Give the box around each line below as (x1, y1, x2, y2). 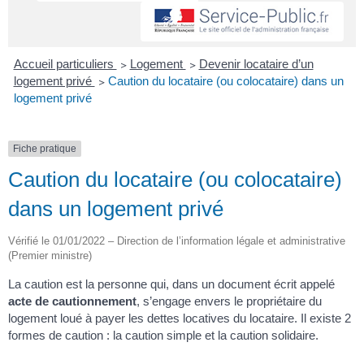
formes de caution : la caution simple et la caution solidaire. (8, 328, 318, 343)
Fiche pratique (13, 143, 76, 155)
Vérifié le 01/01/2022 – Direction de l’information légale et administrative (8, 235, 345, 248)
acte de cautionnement (8, 294, 136, 309)
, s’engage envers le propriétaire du (136, 294, 322, 309)
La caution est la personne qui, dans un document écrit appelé (8, 277, 335, 292)
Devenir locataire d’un (198, 57, 314, 71)
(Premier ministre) (8, 249, 92, 262)
